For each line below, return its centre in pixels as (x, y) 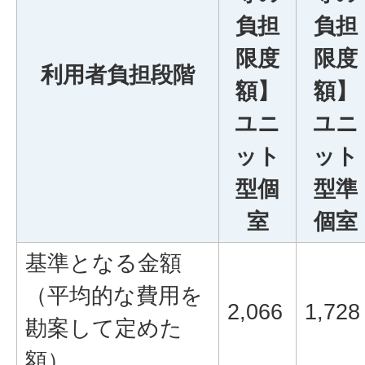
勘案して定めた (104, 328)
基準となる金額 (103, 263)
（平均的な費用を (114, 295)
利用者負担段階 (118, 75)
